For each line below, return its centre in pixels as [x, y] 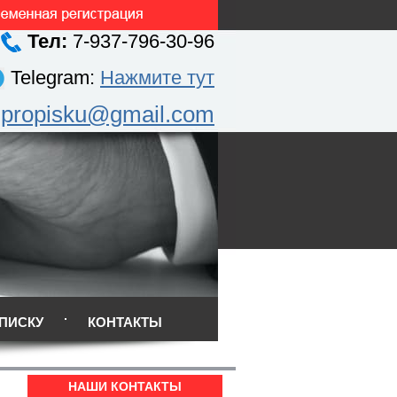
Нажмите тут [157, 78]
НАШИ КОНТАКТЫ [125, 386]
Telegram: [55, 78]
